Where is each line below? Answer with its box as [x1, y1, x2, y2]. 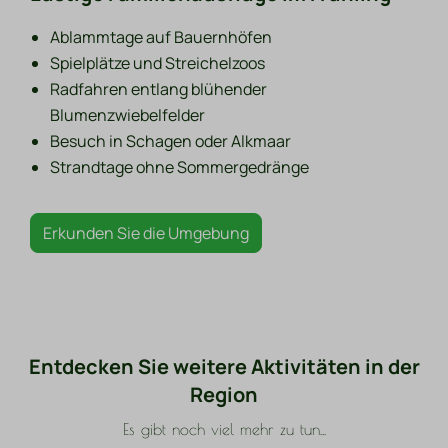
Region [190, 381, 258, 409]
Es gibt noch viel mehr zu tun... [122, 420, 326, 439]
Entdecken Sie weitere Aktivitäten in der [28, 353, 420, 381]
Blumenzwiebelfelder [50, 104, 206, 127]
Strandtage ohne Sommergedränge [50, 156, 310, 179]
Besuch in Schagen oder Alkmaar [50, 130, 292, 153]
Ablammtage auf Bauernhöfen [50, 26, 273, 49]
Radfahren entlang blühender [50, 78, 268, 101]
